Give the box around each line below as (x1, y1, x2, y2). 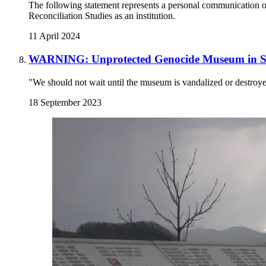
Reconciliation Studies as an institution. (28, 11, 175, 21)
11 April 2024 (28, 31, 80, 42)
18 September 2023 (28, 97, 102, 107)
